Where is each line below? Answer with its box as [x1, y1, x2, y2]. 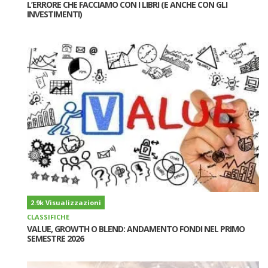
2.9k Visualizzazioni [31, 197, 101, 207]
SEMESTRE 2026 [27, 232, 84, 244]
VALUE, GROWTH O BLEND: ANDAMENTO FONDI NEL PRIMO [27, 223, 245, 234]
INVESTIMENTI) [27, 8, 82, 20]
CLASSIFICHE [27, 212, 69, 221]
